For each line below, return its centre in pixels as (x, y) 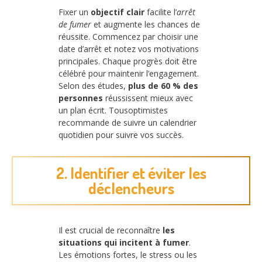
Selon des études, (93, 85)
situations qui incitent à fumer (124, 243)
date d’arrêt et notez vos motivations (129, 49)
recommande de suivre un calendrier (127, 122)
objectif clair (118, 12)
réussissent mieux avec (148, 98)
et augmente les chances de (146, 24)
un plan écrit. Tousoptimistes (113, 110)
